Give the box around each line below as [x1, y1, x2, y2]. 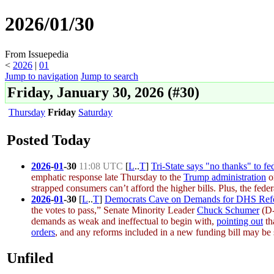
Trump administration [183, 171, 266, 182]
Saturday [78, 106, 113, 117]
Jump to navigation [5, 70, 78, 81]
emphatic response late [31, 171, 120, 182]
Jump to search [81, 70, 138, 81]
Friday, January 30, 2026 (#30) [7, 84, 199, 100]
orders [31, 226, 55, 237]
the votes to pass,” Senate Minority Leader [31, 204, 197, 215]
